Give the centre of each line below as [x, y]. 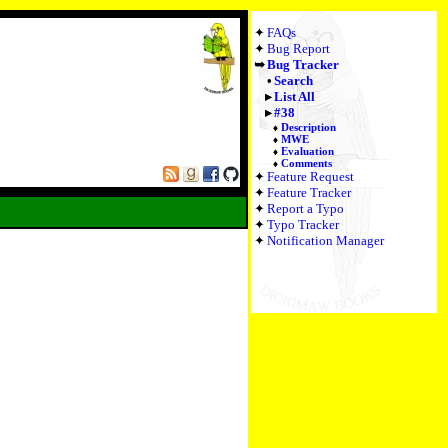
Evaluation [308, 151]
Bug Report [298, 48]
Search [293, 80]
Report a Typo [305, 208]
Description [309, 127]
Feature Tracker [309, 192]
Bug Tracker [303, 64]
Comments [307, 163]
